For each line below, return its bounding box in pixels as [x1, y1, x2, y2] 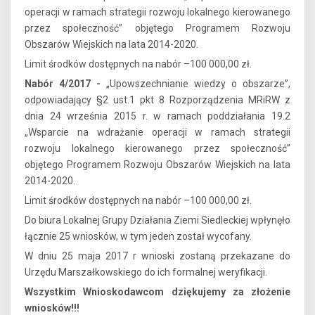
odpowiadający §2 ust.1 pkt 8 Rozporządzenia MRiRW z [25, 94, 290, 106]
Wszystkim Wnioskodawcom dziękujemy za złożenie [25, 286, 290, 298]
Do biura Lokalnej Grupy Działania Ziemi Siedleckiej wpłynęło [25, 214, 290, 226]
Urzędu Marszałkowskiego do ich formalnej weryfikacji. [25, 266, 267, 278]
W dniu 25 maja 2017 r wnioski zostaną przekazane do [25, 250, 290, 262]
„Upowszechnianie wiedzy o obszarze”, [101, 78, 290, 90]
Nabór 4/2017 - [25, 78, 101, 90]
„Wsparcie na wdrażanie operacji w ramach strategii [25, 127, 290, 139]
